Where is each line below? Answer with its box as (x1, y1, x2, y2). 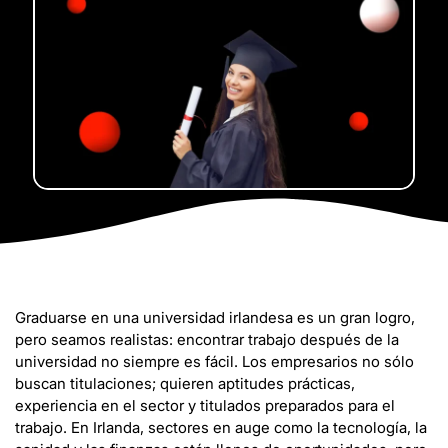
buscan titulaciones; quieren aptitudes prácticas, (15, 374, 355, 394)
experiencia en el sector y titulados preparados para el (15, 396, 395, 416)
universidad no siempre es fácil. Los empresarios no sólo (15, 352, 414, 372)
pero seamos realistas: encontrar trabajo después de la (15, 330, 399, 350)
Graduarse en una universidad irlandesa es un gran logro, (15, 308, 415, 328)
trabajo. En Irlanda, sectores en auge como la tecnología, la (15, 418, 427, 438)
